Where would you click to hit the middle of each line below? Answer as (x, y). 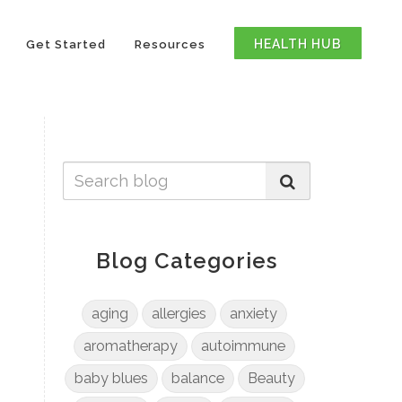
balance (197, 378)
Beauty (271, 378)
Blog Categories (186, 261)
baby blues (111, 378)
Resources (170, 44)
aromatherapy (131, 346)
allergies (179, 314)
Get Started (66, 44)
